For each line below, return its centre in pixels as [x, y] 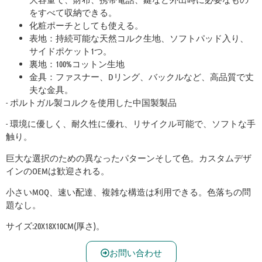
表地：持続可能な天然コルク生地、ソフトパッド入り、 [139, 38]
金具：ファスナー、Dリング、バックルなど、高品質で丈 [142, 76]
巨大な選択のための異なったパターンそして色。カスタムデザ [129, 158]
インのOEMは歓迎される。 [58, 170]
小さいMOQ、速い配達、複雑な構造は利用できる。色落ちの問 [128, 192]
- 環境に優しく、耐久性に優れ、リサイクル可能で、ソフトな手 [131, 124]
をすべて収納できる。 [73, 12]
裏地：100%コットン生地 [77, 63]
